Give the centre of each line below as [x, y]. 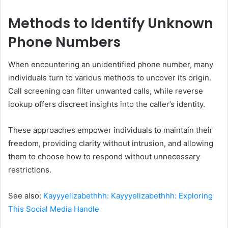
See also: [26, 196]
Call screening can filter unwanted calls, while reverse [106, 91]
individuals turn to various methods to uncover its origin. [110, 78]
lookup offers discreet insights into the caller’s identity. [107, 104]
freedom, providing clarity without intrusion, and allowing [111, 144]
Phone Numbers [64, 42]
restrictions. [30, 170]
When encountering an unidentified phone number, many [111, 65]
